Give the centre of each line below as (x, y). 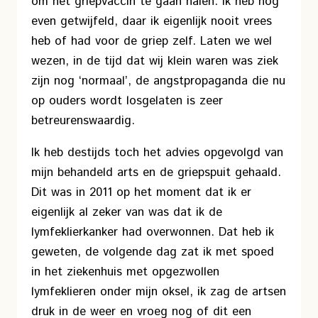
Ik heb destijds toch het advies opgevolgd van (157, 153)
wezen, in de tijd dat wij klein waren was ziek (155, 61)
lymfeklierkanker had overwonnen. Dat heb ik (153, 232)
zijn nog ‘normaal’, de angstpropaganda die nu (158, 81)
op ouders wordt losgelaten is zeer (127, 101)
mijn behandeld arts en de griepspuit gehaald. (156, 172)
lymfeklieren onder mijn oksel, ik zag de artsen (159, 292)
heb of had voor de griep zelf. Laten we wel (152, 41)
